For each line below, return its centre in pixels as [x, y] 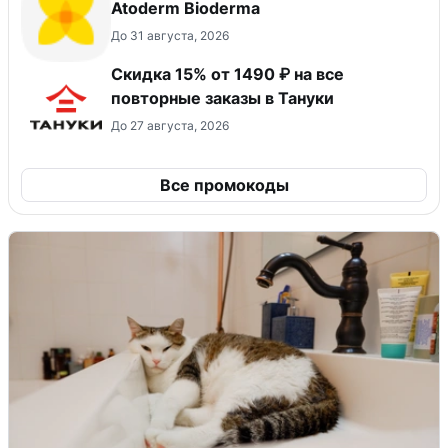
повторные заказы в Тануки [222, 98]
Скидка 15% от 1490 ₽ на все [227, 74]
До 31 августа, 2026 [170, 36]
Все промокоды [224, 185]
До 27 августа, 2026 [170, 126]
